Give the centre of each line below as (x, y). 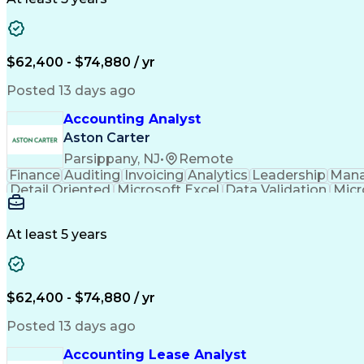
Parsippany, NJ (112, 158)
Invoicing (154, 175)
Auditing (92, 175)
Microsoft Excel (168, 190)
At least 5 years (57, 234)
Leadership (288, 175)
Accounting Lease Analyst (155, 355)
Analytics (217, 175)
